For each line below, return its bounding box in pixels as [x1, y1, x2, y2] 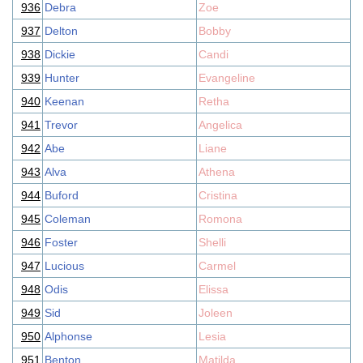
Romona [199, 212, 242, 225]
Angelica [199, 118, 242, 131]
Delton [45, 24, 78, 37]
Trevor [45, 118, 78, 131]
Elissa [199, 283, 228, 296]
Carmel [199, 259, 236, 272]
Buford [45, 189, 79, 202]
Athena [199, 165, 235, 178]
